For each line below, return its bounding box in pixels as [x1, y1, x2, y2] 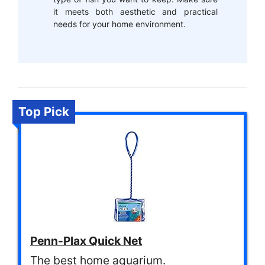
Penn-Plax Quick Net [30, 233, 142, 248]
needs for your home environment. [53, 19, 186, 30]
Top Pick [18, 104, 69, 119]
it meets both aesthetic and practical [53, 7, 218, 17]
